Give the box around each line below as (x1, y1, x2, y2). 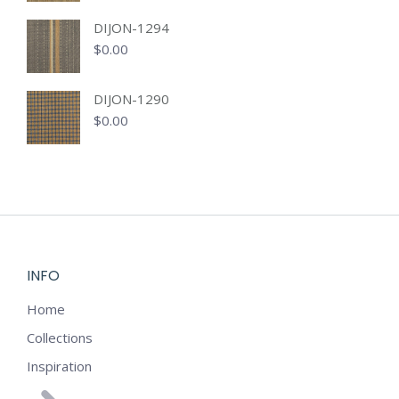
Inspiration (27, 357, 92, 375)
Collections (27, 329, 93, 346)
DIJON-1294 (94, 19, 169, 37)
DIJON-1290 (94, 90, 169, 108)
